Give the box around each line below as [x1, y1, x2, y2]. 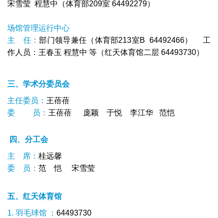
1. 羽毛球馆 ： [7, 208, 56, 217]
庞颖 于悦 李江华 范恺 [72, 108, 175, 117]
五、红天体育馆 [7, 192, 62, 200]
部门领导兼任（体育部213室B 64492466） [39, 36, 193, 44]
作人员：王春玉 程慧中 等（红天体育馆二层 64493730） [7, 48, 204, 56]
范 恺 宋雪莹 [38, 163, 95, 172]
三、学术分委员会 [7, 79, 70, 88]
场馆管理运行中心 [7, 23, 70, 32]
